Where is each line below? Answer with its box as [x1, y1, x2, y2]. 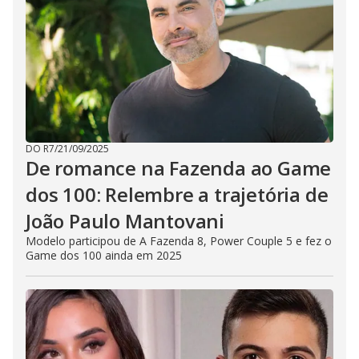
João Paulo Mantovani [26, 207, 225, 234]
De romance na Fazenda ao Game [26, 154, 332, 181]
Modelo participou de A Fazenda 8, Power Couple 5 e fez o [26, 232, 332, 248]
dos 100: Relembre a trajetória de [26, 180, 329, 208]
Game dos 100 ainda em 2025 [26, 247, 182, 263]
